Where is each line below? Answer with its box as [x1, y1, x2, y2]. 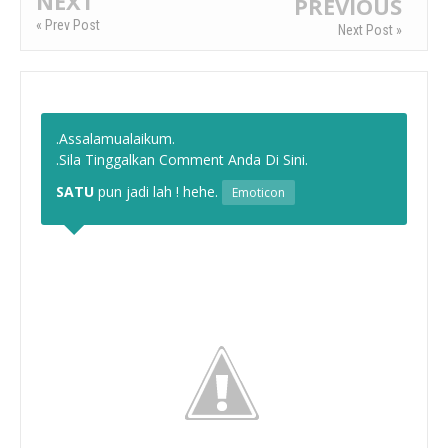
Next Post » [338, 21, 402, 38]
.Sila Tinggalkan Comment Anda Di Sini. [56, 149, 308, 169]
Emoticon [232, 183, 285, 201]
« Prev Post [36, 16, 100, 33]
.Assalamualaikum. [56, 128, 175, 148]
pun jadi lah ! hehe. [94, 181, 222, 201]
